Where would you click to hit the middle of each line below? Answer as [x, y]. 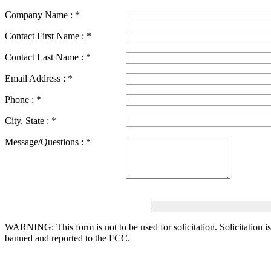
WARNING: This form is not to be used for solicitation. [112, 227]
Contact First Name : [44, 36]
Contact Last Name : [44, 57]
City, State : [27, 121]
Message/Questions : [44, 142]
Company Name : [39, 15]
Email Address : [35, 78]
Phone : [19, 100]
